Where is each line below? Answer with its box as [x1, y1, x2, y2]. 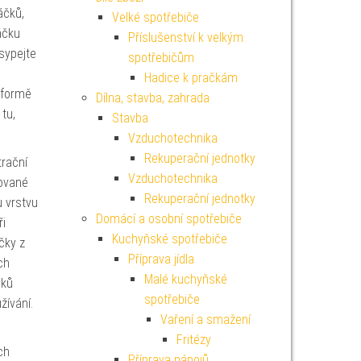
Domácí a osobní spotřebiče [95, 211, 242, 226]
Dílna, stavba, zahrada [95, 90, 210, 106]
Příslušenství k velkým [127, 30, 243, 45]
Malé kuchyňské [143, 272, 227, 287]
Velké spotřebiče [111, 10, 199, 25]
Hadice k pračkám [143, 70, 238, 85]
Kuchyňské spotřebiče [111, 231, 227, 247]
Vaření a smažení [160, 312, 251, 327]
